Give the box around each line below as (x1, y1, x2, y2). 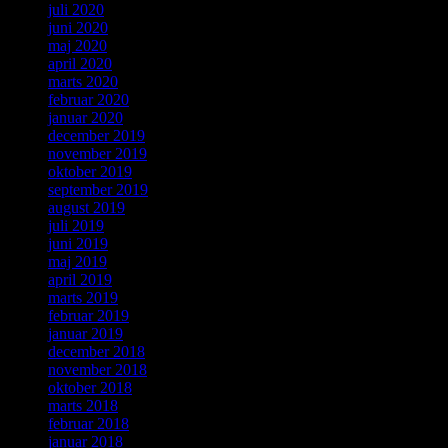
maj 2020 (48, 37, 107, 55)
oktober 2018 (48, 379, 132, 397)
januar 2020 (48, 109, 123, 127)
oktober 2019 (48, 163, 132, 181)
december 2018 (48, 343, 145, 361)
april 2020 (48, 55, 112, 73)
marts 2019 (48, 289, 118, 307)
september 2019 (48, 181, 148, 199)
